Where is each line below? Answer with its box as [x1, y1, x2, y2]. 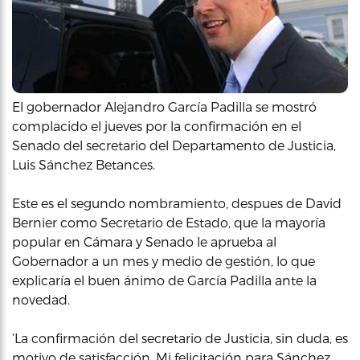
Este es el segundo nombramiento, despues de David [12, 194, 342, 211]
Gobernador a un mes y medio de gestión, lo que [12, 252, 315, 268]
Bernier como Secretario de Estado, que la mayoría [12, 214, 325, 230]
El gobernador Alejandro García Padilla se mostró [12, 98, 317, 114]
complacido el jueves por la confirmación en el [12, 117, 301, 133]
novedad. [12, 291, 70, 307]
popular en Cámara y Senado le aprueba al [12, 233, 276, 249]
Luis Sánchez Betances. [12, 156, 155, 172]
